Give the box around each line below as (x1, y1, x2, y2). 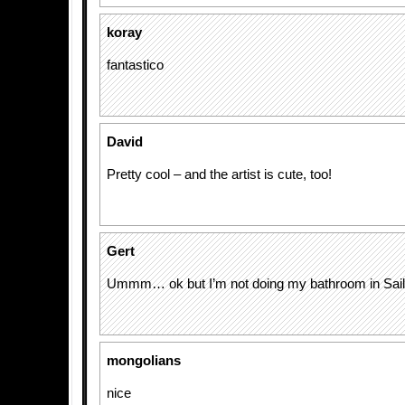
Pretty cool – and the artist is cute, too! (107, 167, 332, 182)
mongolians (107, 353, 181, 368)
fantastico (107, 58, 164, 72)
